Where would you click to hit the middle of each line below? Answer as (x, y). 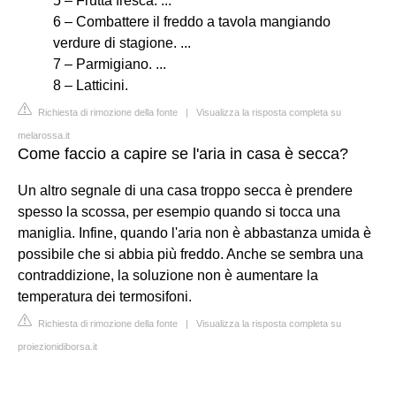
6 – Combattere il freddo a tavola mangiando (192, 21)
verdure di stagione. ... (122, 42)
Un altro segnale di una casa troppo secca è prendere (185, 190)
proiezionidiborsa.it (57, 346)
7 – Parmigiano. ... (110, 64)
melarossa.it (44, 135)
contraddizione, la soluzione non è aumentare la (168, 275)
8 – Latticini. (91, 85)
